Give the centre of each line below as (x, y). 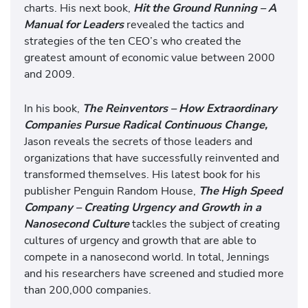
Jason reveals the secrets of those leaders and (138, 142)
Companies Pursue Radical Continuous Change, (146, 125)
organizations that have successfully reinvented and (152, 158)
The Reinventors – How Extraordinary (180, 109)
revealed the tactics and (185, 25)
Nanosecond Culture (77, 224)
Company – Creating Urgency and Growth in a (143, 208)
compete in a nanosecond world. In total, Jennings (147, 257)
